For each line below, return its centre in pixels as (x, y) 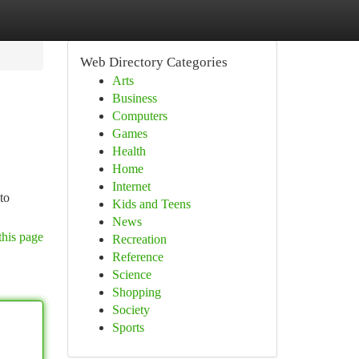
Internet (131, 186)
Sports (128, 327)
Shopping (136, 292)
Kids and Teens (151, 204)
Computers (139, 116)
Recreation (139, 239)
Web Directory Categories (153, 62)
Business (134, 98)
